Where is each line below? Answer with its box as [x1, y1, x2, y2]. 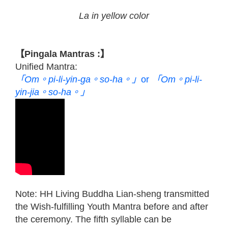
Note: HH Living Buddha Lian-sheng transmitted [15, 188, 209, 199]
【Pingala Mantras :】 [15, 48, 109, 59]
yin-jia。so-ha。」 [15, 87, 90, 97]
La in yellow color [79, 10, 149, 21]
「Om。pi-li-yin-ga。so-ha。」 [15, 74, 141, 84]
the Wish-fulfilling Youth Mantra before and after [15, 201, 208, 212]
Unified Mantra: [15, 61, 77, 72]
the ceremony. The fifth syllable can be [15, 214, 172, 224]
